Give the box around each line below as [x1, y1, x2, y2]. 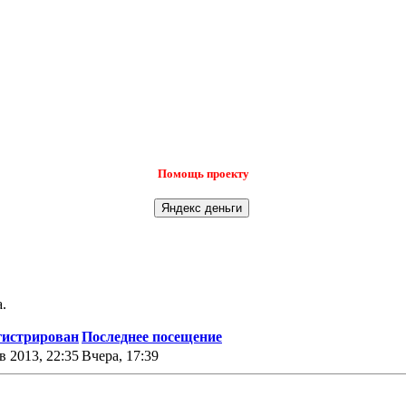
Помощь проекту [157, 167, 249, 180]
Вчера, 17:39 [82, 347, 162, 363]
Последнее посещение [82, 328, 222, 344]
